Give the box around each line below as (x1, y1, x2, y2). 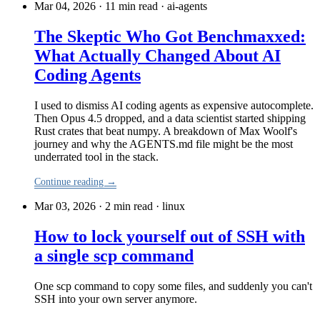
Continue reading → (34, 176, 116, 187)
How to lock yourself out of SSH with (34, 226, 305, 246)
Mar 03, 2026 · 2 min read (34, 199, 153, 212)
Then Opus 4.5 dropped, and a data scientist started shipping (34, 111, 306, 124)
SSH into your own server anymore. (34, 292, 197, 305)
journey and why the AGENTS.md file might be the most (34, 137, 293, 150)
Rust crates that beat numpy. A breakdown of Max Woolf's (34, 124, 297, 137)
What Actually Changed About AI (34, 46, 281, 65)
